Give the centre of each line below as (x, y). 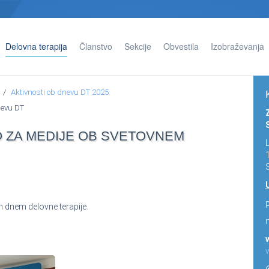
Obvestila (181, 46)
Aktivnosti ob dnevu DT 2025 (60, 92)
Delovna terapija (36, 46)
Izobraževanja (237, 46)
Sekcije (138, 46)
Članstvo (96, 46)
